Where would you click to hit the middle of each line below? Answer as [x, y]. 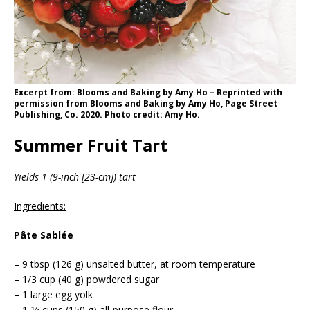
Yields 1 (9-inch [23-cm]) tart [75, 177]
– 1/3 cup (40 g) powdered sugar [86, 280]
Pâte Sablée [44, 235]
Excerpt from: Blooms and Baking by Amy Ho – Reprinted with [148, 93]
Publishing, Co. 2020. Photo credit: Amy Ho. [107, 115]
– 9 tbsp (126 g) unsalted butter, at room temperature [135, 264]
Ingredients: [40, 206]
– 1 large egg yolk [53, 295]
